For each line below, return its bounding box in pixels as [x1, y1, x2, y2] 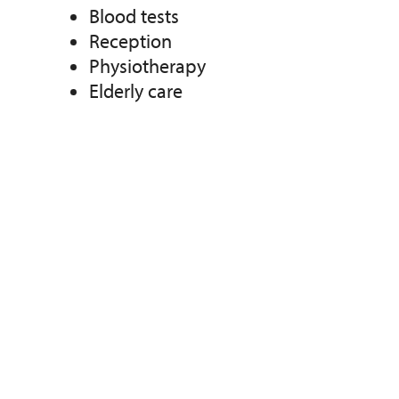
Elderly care [89, 78, 183, 104]
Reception [89, 28, 172, 54]
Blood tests [89, 4, 179, 29]
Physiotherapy [89, 53, 206, 79]
